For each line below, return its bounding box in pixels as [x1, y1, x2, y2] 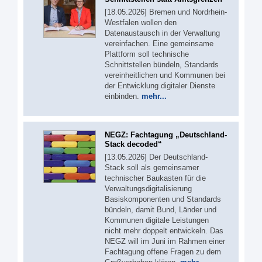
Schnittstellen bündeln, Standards [105, 60, 219, 69]
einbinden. [105, 92, 142, 101]
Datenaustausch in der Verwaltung [105, 29, 220, 37]
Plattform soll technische [105, 50, 189, 58]
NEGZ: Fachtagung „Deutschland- [105, 130, 227, 139]
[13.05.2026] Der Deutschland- [105, 152, 208, 161]
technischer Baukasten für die [105, 173, 206, 182]
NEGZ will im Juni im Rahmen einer [105, 236, 225, 246]
